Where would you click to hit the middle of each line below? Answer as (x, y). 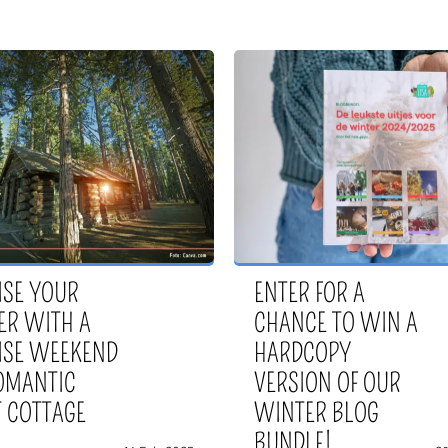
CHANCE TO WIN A (336, 324)
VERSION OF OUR (327, 384)
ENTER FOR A (309, 294)
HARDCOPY (302, 354)
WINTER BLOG (316, 414)
